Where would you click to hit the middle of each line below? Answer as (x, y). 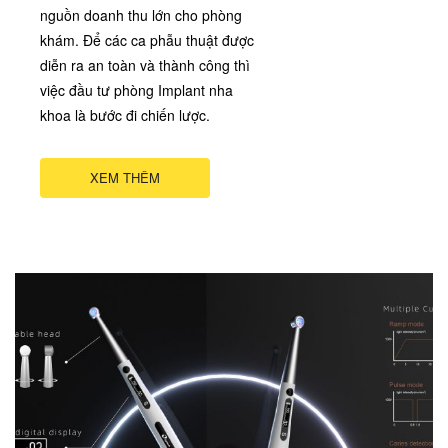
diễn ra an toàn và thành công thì (145, 65)
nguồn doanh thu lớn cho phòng (141, 15)
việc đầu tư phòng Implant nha (136, 90)
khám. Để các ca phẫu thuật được (147, 40)
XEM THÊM (125, 178)
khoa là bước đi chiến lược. (125, 115)
